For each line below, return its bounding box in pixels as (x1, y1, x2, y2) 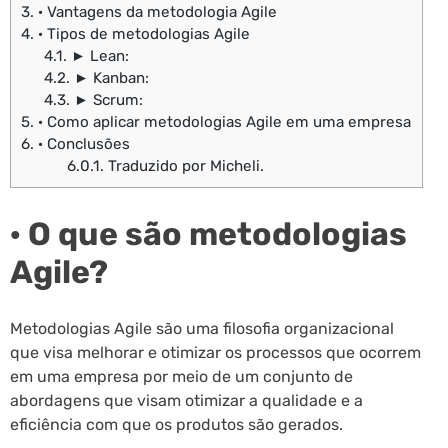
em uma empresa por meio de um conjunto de (10, 367, 353, 387)
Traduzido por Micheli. (103, 157, 264, 176)
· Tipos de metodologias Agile (34, 25, 250, 44)
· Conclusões (34, 135, 130, 154)
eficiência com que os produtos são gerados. (10, 415, 343, 435)
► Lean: (66, 47, 129, 66)
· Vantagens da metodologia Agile (34, 3, 277, 22)
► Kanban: (69, 69, 149, 88)
